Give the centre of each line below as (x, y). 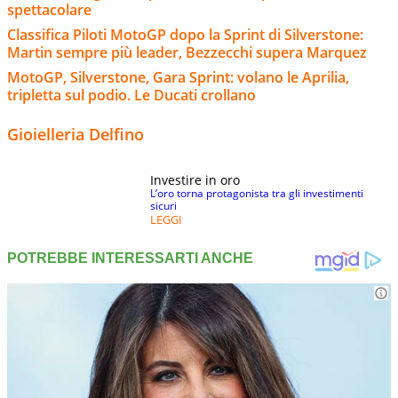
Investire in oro (195, 179)
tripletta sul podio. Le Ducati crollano (131, 95)
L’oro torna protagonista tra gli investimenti (257, 193)
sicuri (163, 205)
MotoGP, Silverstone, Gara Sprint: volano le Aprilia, (178, 77)
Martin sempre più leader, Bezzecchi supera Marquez (187, 52)
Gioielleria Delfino (76, 134)
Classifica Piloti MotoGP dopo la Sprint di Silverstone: (185, 34)
